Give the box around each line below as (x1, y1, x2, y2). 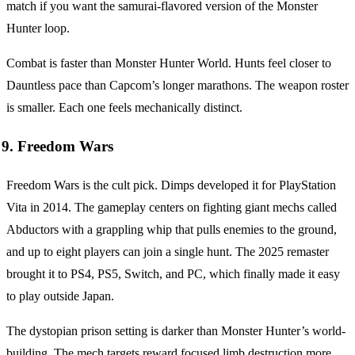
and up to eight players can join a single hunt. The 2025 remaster (6, 244, 329, 258)
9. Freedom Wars (2, 138, 113, 155)
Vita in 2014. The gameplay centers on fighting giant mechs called (6, 200, 337, 214)
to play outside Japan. (6, 288, 114, 303)
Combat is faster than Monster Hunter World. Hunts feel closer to (6, 56, 331, 71)
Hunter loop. (6, 21, 70, 36)
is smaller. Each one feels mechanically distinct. (6, 101, 242, 115)
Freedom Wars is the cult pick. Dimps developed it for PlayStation (6, 177, 336, 192)
